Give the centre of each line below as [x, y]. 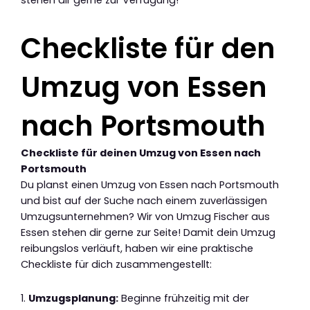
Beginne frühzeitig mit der [184, 298]
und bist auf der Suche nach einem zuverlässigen [144, 201]
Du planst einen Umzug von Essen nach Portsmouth [150, 185]
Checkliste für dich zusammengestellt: [116, 265]
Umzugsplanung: [73, 298]
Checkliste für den [148, 49]
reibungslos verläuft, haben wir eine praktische [137, 249]
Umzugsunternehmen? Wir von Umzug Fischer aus [145, 217]
